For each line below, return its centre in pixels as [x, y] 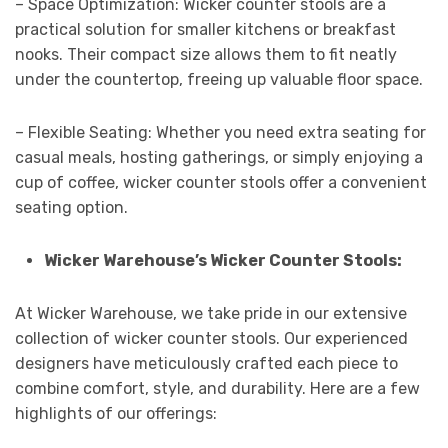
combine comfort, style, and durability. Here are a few [217, 388]
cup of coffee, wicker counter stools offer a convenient [221, 182]
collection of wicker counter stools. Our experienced [211, 338]
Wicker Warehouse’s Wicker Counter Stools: [222, 260]
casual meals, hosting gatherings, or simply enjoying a [219, 157]
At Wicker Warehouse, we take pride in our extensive [211, 313]
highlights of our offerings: [116, 413]
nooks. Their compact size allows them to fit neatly [206, 54]
